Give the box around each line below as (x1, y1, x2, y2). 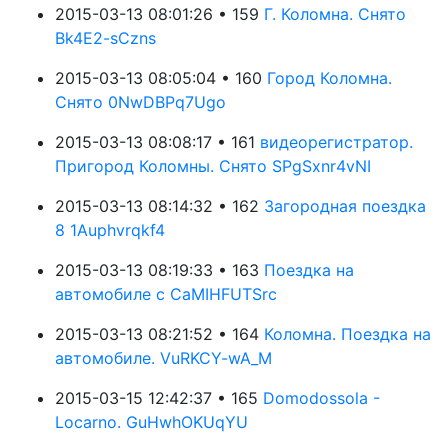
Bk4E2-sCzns (55, 28, 156, 48)
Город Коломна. (267, 68, 392, 88)
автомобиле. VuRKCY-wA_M (55, 348, 272, 368)
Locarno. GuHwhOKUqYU (55, 412, 248, 432)
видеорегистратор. (260, 132, 413, 152)
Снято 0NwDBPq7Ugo (55, 92, 226, 112)
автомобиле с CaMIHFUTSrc (55, 284, 277, 304)
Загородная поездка (264, 196, 426, 216)
